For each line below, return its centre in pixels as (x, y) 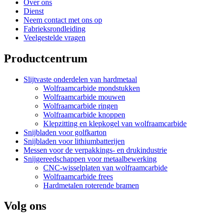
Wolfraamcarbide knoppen (84, 114)
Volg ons (25, 206)
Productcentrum (46, 58)
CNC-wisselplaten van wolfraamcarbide (105, 167)
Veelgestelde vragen (55, 37)
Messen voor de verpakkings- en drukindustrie (95, 150)
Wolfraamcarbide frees (78, 176)
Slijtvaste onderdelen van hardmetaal (80, 79)
